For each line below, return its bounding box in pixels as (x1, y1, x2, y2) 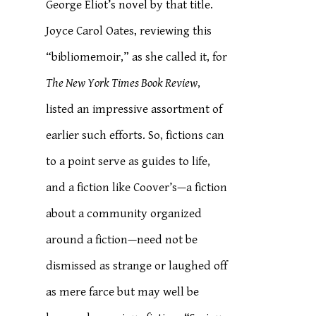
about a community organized (46, 207, 202, 221)
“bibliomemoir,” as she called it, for (46, 50, 228, 64)
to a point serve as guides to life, (46, 154, 211, 169)
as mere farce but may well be (46, 285, 200, 299)
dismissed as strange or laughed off (46, 259, 228, 273)
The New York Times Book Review (46, 76, 198, 90)
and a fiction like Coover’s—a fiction (46, 181, 228, 195)
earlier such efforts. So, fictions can (46, 128, 225, 142)
